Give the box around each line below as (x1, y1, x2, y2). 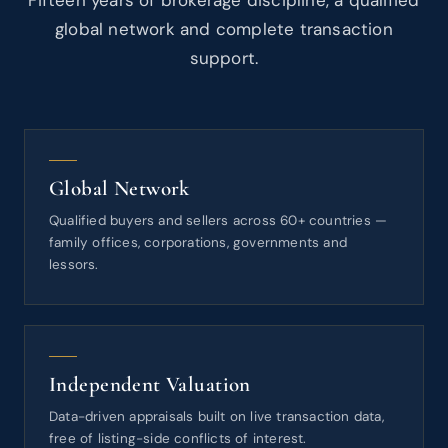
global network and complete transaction (55, 18, 393, 40)
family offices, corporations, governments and (49, 234, 347, 251)
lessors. (49, 256, 99, 273)
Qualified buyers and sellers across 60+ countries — (49, 212, 388, 229)
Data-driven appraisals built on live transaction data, (49, 408, 384, 425)
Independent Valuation (49, 372, 251, 397)
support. (189, 47, 259, 69)
